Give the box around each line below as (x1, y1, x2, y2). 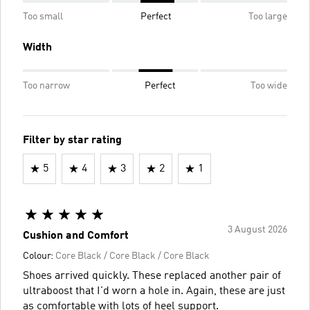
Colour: (23, 250, 55, 261)
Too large (248, 11, 287, 21)
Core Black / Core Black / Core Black (55, 250, 210, 261)
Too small (23, 11, 63, 21)
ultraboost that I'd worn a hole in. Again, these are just (23, 285, 285, 297)
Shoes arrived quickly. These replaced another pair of (23, 270, 281, 282)
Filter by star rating (23, 134, 122, 146)
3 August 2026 (228, 224, 287, 235)
